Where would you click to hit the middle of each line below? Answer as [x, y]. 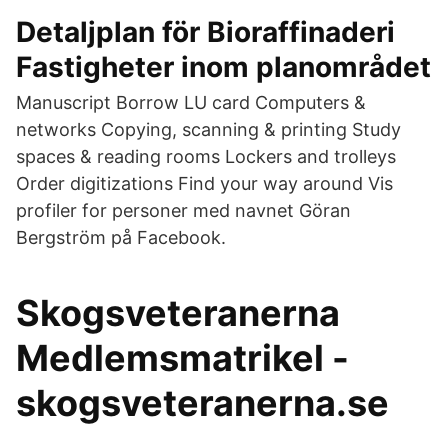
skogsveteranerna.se [202, 403]
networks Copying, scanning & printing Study [208, 129]
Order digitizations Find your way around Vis [204, 183]
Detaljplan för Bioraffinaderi [205, 32]
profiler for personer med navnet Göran [183, 210]
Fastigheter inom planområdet [223, 67]
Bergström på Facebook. [121, 237]
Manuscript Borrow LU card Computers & [191, 102]
